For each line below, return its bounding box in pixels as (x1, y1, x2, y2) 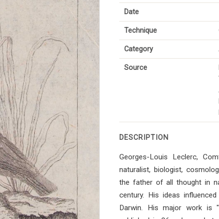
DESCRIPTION (119, 133, 169, 142)
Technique (124, 26, 157, 35)
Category (124, 45, 153, 54)
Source (124, 64, 147, 72)
